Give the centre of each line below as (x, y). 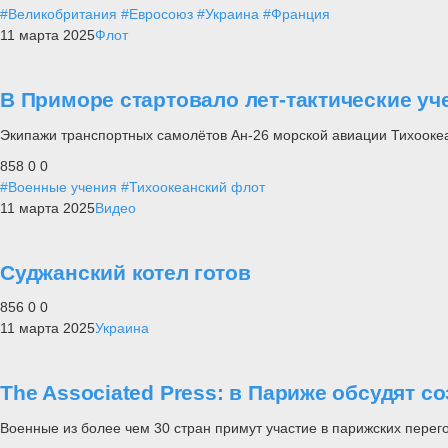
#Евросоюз (157, 14)
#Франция (296, 14)
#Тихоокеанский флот (193, 186)
